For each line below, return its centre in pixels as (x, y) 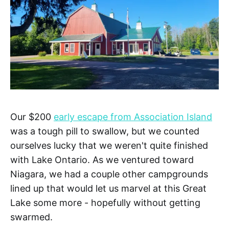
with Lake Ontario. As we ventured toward (102, 160)
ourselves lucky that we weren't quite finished (109, 146)
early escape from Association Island (133, 117)
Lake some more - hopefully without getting (105, 203)
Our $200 (32, 117)
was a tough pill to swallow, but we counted (105, 131)
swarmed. (31, 217)
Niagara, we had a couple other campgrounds (109, 174)
